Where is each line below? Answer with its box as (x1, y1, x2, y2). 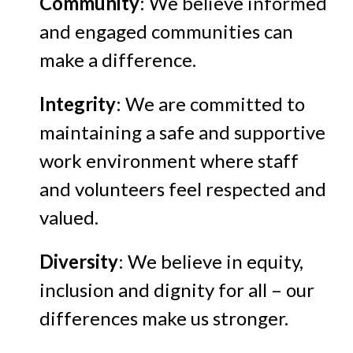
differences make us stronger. (39, 307, 288, 330)
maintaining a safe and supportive (39, 121, 325, 144)
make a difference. (39, 48, 196, 72)
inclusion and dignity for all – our (39, 278, 314, 302)
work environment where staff (39, 149, 299, 173)
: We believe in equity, (118, 250, 303, 273)
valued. (39, 206, 98, 229)
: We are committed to (116, 92, 305, 116)
